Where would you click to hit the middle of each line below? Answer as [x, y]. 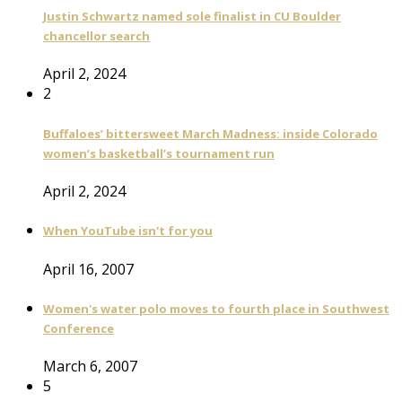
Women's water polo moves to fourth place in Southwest [216, 308]
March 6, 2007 [90, 367]
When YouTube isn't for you [128, 231]
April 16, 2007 [88, 269]
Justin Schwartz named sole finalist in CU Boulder [192, 17]
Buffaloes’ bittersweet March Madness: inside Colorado [210, 133]
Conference [79, 328]
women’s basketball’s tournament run [159, 153]
